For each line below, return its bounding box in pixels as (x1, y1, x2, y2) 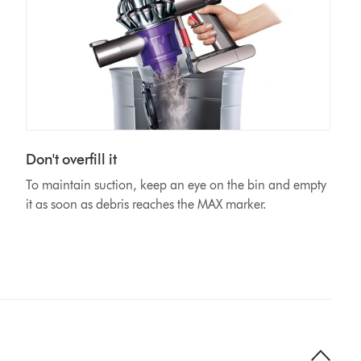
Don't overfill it (25, 151, 117, 169)
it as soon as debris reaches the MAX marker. (25, 197, 267, 213)
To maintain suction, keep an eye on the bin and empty (25, 177, 326, 193)
